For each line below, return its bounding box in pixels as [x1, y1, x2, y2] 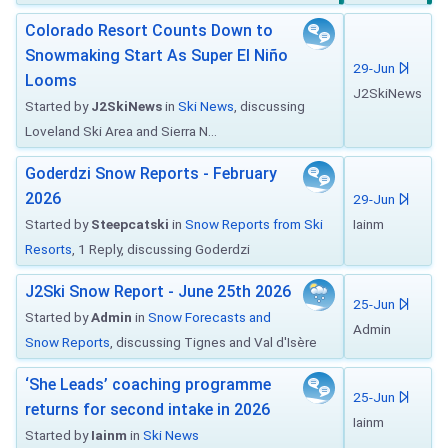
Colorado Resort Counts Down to [25, 21, 273, 40]
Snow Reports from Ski [185, 216, 323, 232]
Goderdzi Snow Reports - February [25, 164, 277, 183]
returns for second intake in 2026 [25, 400, 270, 419]
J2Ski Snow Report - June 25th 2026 [25, 282, 291, 301]
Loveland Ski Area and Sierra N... [25, 123, 217, 139]
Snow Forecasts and [148, 309, 271, 325]
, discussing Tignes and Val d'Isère [110, 334, 317, 350]
